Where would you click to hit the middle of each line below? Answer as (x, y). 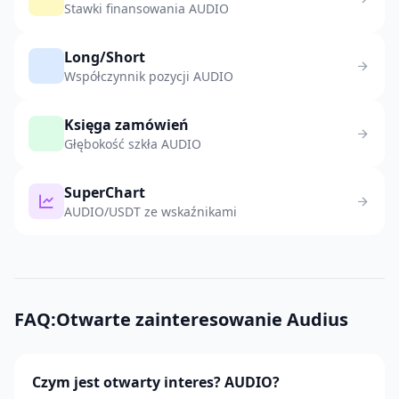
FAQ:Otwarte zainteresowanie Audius (181, 319)
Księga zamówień (126, 125)
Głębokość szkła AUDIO (133, 144)
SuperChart (105, 192)
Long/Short (105, 57)
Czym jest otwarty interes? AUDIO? (156, 382)
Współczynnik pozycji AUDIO (149, 76)
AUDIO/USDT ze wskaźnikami (151, 212)
